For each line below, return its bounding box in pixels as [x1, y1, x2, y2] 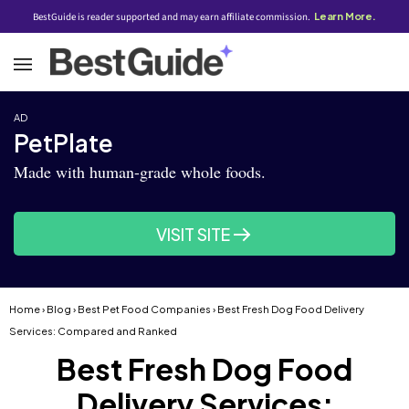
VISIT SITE [156, 223, 230, 245]
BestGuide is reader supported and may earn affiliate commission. [33, 10, 313, 24]
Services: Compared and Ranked [9, 325, 177, 337]
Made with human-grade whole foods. [14, 161, 266, 183]
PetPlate [14, 128, 113, 158]
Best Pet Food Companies [78, 303, 211, 315]
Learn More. [314, 10, 376, 22]
